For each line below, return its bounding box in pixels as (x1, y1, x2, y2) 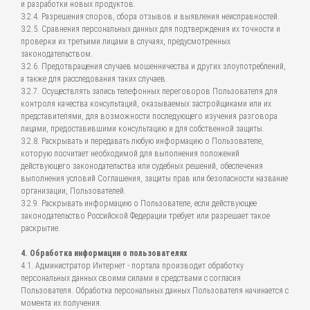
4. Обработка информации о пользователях (21, 248, 187, 258)
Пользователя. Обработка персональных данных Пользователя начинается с (21, 286, 289, 295)
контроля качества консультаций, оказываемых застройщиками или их (21, 99, 271, 109)
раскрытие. (21, 224, 60, 233)
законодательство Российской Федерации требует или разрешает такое (21, 211, 270, 221)
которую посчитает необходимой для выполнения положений (21, 149, 239, 158)
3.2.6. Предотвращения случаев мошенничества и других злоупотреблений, (21, 62, 286, 71)
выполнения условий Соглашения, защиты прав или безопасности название (21, 174, 288, 183)
